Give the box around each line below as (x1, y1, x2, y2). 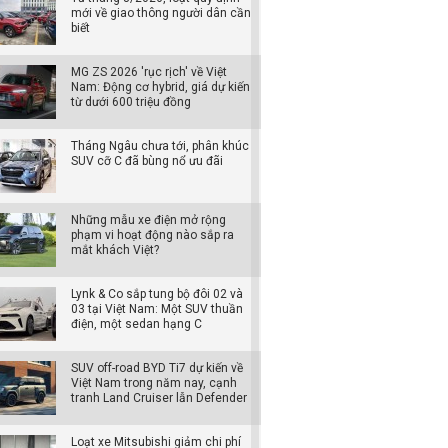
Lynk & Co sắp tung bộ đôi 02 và (71, 287, 243, 301)
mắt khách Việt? (71, 243, 159, 257)
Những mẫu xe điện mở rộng (71, 213, 226, 227)
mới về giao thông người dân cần (71, 6, 251, 20)
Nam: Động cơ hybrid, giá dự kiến (71, 80, 250, 94)
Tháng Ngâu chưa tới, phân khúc (71, 139, 249, 153)
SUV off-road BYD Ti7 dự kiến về (71, 361, 243, 375)
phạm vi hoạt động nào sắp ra (71, 228, 234, 242)
